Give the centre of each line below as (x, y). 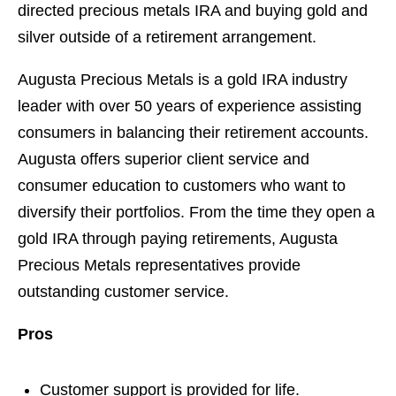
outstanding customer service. (123, 292)
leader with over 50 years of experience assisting (190, 107)
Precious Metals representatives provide (159, 266)
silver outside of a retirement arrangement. (167, 38)
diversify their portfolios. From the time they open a (196, 213)
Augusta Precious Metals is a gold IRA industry (183, 80)
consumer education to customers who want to (182, 186)
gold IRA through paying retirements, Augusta (178, 239)
